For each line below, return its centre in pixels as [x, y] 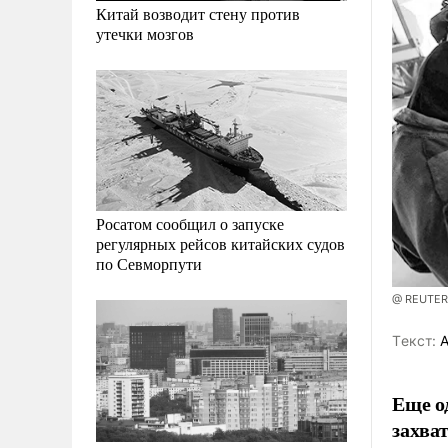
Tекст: [414, 340]
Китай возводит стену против [198, 14]
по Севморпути [149, 264]
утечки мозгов [145, 34]
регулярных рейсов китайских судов [220, 244]
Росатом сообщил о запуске [190, 224]
